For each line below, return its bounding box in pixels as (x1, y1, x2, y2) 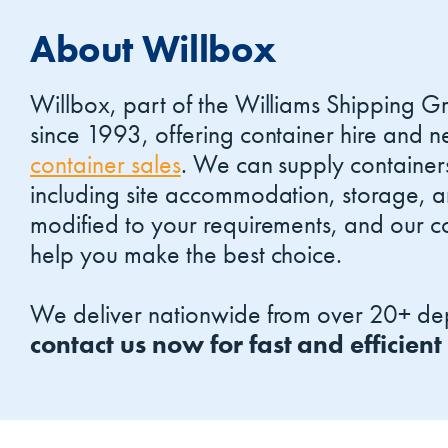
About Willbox (30, 24, 278, 75)
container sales (30, 148, 181, 182)
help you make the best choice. (30, 238, 343, 272)
